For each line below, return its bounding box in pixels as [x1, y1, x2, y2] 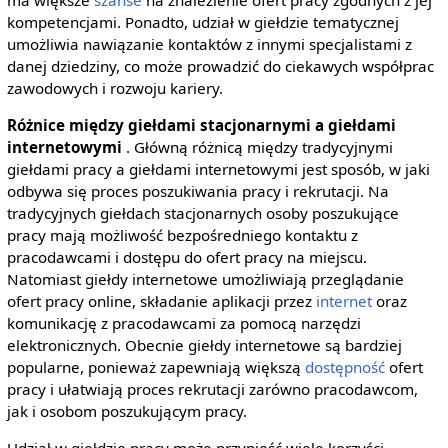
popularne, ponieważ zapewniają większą [6, 356, 305, 377]
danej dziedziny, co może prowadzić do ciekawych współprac [6, 55, 434, 76]
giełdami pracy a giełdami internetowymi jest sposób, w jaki [6, 158, 430, 179]
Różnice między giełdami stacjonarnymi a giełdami [6, 114, 396, 135]
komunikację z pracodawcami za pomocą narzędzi [6, 312, 361, 333]
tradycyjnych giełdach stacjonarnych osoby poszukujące [6, 202, 399, 223]
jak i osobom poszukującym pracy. [6, 400, 247, 421]
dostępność [304, 356, 385, 377]
